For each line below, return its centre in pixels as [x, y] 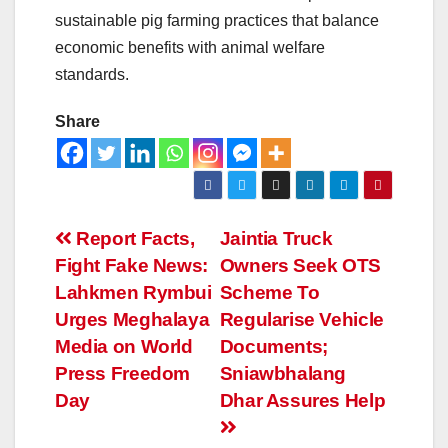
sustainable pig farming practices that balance [217, 20]
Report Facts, [133, 238]
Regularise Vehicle [301, 319]
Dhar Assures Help [302, 400]
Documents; [273, 346]
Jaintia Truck [276, 238]
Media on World [124, 346]
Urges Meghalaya [132, 319]
